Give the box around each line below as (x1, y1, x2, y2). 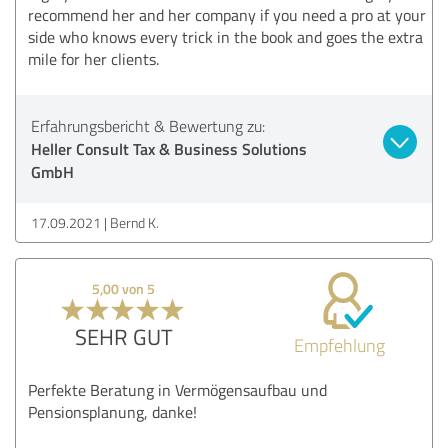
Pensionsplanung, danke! (28, 400, 197, 423)
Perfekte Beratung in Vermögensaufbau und (28, 378, 327, 401)
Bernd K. (110, 212, 159, 232)
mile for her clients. (28, 47, 159, 70)
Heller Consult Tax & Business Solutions (31, 136, 307, 160)
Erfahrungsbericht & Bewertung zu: (31, 114, 265, 137)
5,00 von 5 (92, 278, 156, 298)
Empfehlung (293, 332, 385, 357)
